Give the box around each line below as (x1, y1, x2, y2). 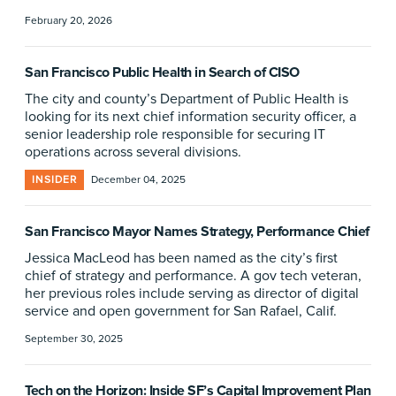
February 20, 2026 (25, 14, 112, 27)
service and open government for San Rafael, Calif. (25, 302, 337, 320)
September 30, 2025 (25, 332, 123, 346)
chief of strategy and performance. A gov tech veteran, (25, 267, 362, 285)
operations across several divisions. (25, 143, 241, 161)
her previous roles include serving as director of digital (25, 285, 359, 302)
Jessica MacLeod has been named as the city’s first (25, 249, 338, 267)
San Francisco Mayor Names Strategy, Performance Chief (25, 223, 369, 240)
